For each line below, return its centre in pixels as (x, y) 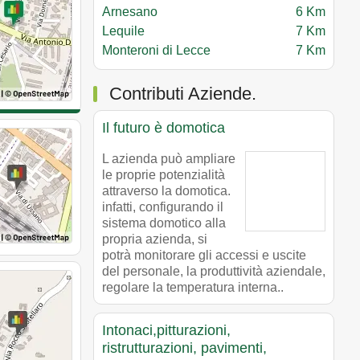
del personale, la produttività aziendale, (214, 271)
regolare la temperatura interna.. (193, 287)
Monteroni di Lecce (158, 50)
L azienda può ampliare (169, 158)
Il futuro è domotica (164, 127)
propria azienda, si (155, 239)
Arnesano (131, 11)
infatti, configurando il (163, 207)
